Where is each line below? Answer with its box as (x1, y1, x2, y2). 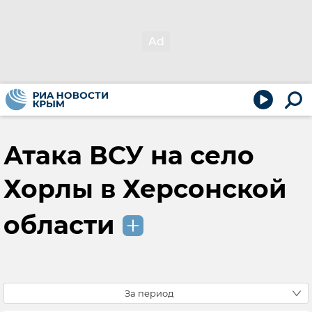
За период (125, 288, 173, 299)
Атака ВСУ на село (3, 140, 254, 171)
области (3, 209, 115, 240)
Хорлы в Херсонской (3, 173, 287, 204)
